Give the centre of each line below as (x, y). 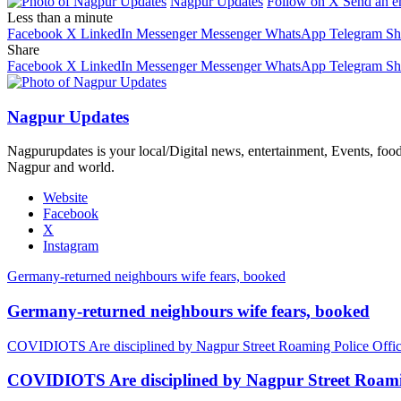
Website (65, 198)
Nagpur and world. (61, 167)
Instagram (71, 246)
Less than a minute (60, 17)
